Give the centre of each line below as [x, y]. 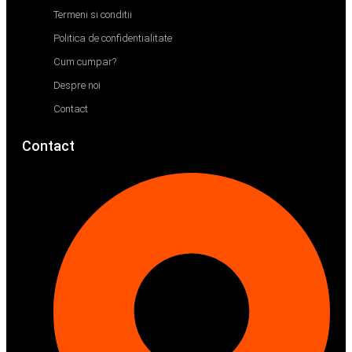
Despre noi [77, 86]
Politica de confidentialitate [113, 38]
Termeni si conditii [93, 15]
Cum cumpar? [85, 62]
